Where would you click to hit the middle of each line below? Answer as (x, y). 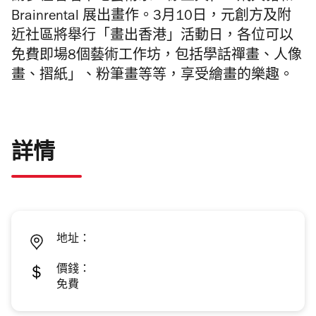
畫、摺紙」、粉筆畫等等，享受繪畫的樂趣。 (152, 77)
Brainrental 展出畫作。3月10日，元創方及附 (151, 18)
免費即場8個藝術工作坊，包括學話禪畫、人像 (157, 57)
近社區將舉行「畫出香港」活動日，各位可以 (152, 38)
